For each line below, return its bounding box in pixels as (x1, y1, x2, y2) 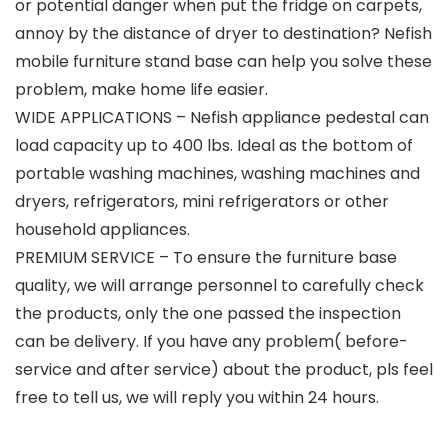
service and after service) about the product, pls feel (15, 358, 433, 382)
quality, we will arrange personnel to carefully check (15, 274, 424, 298)
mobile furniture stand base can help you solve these (15, 50, 432, 74)
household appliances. (15, 218, 190, 242)
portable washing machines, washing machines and (15, 162, 420, 186)
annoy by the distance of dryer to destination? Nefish (15, 22, 432, 46)
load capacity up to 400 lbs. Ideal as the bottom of (15, 134, 413, 158)
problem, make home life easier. (15, 78, 268, 102)
